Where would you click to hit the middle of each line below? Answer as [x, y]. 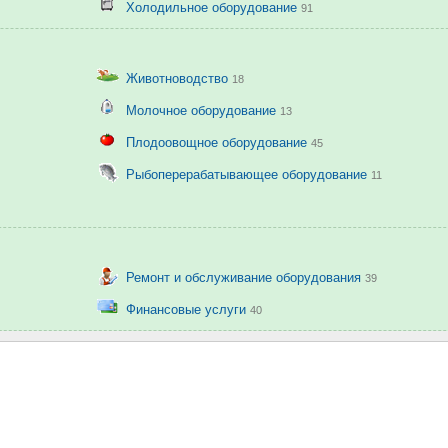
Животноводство [178, 78]
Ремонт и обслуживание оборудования [245, 277]
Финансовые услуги [187, 309]
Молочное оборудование [202, 110]
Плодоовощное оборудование [218, 142]
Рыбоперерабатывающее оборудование [248, 174]
